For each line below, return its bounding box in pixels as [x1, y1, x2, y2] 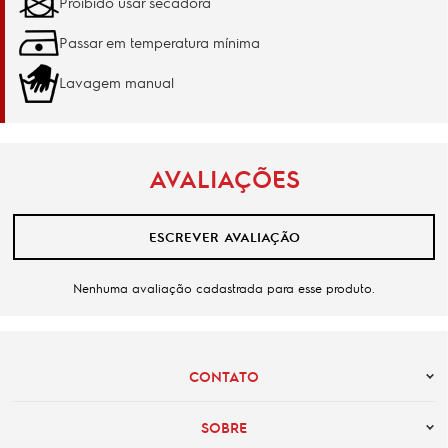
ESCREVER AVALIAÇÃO [148, 228, 300, 246]
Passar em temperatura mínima [59, 33, 260, 52]
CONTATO [189, 366, 259, 385]
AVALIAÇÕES [148, 162, 300, 194]
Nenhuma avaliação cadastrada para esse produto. [73, 279, 375, 296]
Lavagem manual [59, 73, 174, 92]
